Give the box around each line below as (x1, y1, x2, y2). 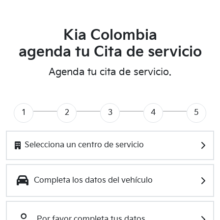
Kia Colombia (63, 27, 157, 44)
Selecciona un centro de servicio (25, 140, 144, 150)
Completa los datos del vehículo (34, 175, 153, 185)
